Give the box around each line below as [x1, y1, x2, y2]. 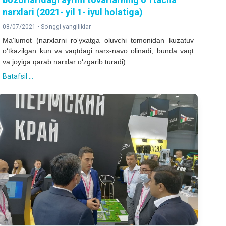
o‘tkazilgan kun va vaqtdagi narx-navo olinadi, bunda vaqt [3, 46, 194, 55]
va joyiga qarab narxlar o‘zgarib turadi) [3, 57, 126, 66]
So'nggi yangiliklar [41, 23, 91, 30]
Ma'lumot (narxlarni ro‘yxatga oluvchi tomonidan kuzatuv [3, 36, 194, 44]
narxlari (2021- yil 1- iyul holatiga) [3, 6, 143, 17]
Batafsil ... [3, 72, 34, 80]
